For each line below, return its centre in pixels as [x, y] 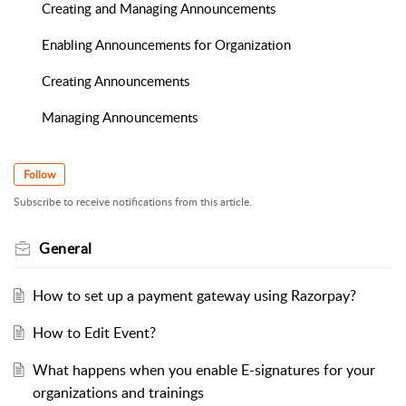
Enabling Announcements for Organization [166, 44]
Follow [39, 174]
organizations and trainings [118, 392]
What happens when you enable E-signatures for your [203, 369]
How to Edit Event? [94, 332]
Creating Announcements [116, 80]
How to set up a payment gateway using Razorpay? [194, 295]
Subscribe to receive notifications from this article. [133, 201]
